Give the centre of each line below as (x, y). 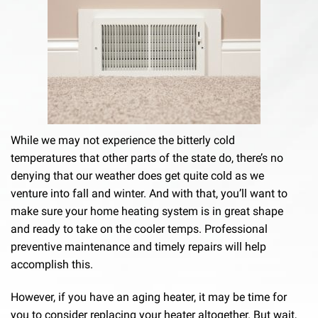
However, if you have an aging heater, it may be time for (149, 297)
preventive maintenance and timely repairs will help (138, 247)
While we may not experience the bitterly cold (123, 140)
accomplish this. (52, 264)
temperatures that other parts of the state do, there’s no (147, 158)
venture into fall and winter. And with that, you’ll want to (149, 193)
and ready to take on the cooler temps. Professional (139, 229)
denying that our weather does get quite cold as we (137, 176)
